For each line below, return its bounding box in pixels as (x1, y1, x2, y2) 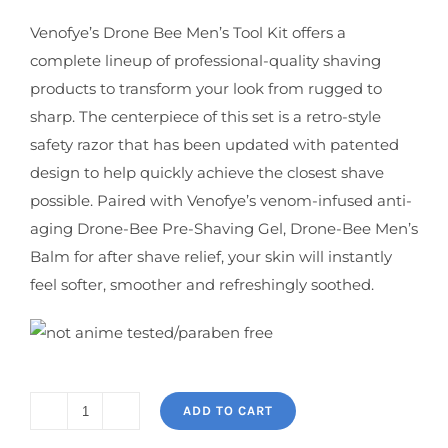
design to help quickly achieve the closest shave (30, 163, 384, 182)
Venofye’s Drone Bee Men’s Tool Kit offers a (30, 23, 346, 42)
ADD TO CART (183, 402, 273, 418)
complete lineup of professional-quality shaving (30, 51, 381, 70)
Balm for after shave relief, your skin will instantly (30, 247, 392, 266)
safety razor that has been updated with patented (30, 135, 399, 154)
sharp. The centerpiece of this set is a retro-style (30, 107, 381, 126)
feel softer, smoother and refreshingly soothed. (30, 275, 374, 294)
